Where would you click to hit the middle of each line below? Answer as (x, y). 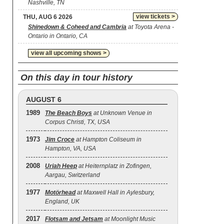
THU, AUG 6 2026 (48, 17)
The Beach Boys (68, 113)
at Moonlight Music (129, 219)
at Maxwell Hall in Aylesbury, (115, 192)
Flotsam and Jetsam (74, 219)
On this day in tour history (76, 77)
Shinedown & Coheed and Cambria (77, 27)
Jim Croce (60, 139)
